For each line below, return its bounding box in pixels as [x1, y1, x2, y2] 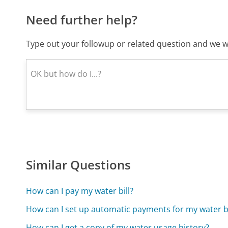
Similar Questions [26, 156, 131, 174]
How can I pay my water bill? [26, 185, 134, 196]
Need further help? [26, 11, 138, 28]
